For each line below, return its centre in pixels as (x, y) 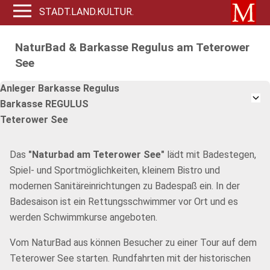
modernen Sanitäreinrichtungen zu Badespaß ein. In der (125, 186)
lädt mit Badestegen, (210, 155)
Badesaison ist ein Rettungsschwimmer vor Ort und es (124, 202)
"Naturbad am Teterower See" (96, 155)
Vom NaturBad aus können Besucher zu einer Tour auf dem (133, 243)
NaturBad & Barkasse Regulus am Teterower (132, 47)
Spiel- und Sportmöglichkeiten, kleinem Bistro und (115, 170)
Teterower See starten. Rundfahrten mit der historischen (130, 258)
